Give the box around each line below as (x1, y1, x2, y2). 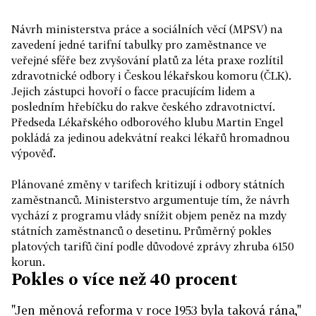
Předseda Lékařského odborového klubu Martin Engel (11, 116, 284, 128)
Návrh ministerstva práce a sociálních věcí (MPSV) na (11, 23, 283, 35)
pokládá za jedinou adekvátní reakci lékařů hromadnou (11, 131, 289, 144)
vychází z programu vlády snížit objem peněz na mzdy (11, 209, 286, 221)
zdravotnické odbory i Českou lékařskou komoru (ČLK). (11, 69, 291, 82)
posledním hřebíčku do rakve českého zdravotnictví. (11, 100, 275, 113)
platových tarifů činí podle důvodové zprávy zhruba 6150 (11, 240, 294, 253)
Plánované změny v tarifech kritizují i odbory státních (11, 178, 285, 190)
